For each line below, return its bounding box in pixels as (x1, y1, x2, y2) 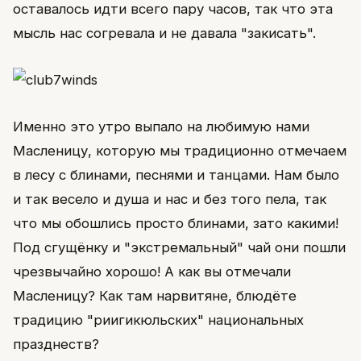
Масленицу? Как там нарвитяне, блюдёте (13, 288, 297, 305)
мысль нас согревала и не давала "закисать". (13, 25, 316, 42)
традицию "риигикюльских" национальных (13, 312, 304, 329)
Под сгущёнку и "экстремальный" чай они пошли (13, 239, 346, 256)
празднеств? (13, 336, 99, 353)
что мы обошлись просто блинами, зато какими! (13, 215, 338, 232)
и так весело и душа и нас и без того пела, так (13, 191, 326, 208)
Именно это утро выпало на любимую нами (13, 118, 309, 135)
